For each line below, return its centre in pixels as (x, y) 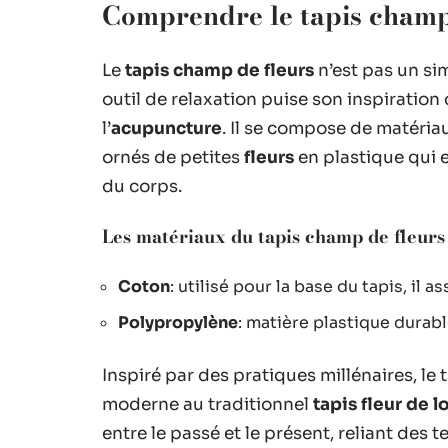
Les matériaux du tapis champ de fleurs (273, 236)
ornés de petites (173, 157)
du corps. (142, 186)
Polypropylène (178, 322)
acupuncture (166, 128)
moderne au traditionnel (207, 404)
